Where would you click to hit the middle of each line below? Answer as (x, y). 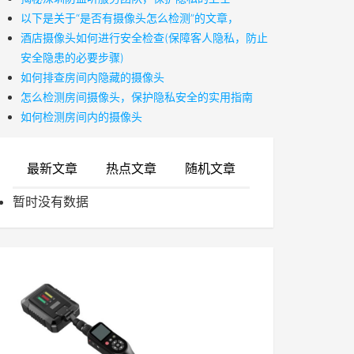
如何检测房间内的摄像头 (81, 117)
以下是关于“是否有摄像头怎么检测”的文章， (130, 18)
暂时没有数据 (51, 201)
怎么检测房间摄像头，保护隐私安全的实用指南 (137, 97)
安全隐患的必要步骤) (72, 57)
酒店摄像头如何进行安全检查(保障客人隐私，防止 (144, 38)
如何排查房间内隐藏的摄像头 (92, 77)
